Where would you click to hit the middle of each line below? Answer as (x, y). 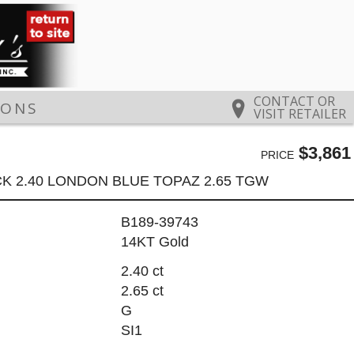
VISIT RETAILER (300, 114)
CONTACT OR (294, 102)
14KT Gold (154, 242)
